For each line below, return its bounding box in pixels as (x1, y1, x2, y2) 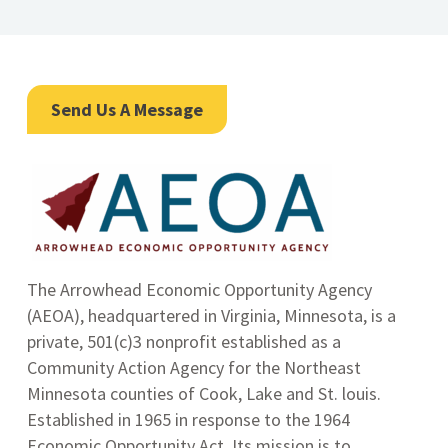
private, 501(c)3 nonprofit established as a (27, 330, 342, 353)
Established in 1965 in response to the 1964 (27, 408, 351, 431)
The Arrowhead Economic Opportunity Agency (27, 278, 373, 301)
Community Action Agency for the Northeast (27, 356, 362, 379)
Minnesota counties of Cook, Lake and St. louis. (27, 382, 382, 405)
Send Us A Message (51, 98, 204, 121)
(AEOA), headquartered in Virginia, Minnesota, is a (27, 304, 397, 327)
